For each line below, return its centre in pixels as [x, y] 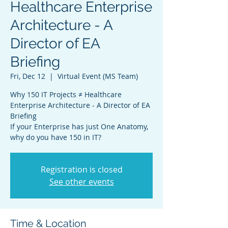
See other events [81, 182]
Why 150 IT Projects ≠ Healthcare [66, 94]
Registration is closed [81, 169]
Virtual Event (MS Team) [98, 76]
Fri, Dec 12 [28, 76]
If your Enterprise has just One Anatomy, [79, 126]
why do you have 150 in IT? [56, 137]
